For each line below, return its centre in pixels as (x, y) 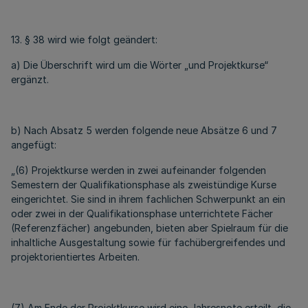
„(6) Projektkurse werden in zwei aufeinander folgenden (139, 170)
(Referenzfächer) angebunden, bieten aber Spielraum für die (150, 228)
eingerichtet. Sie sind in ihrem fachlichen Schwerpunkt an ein (148, 199)
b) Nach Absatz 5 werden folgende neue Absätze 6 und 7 (144, 130)
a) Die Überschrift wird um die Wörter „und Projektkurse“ (140, 65)
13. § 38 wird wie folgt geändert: (84, 40)
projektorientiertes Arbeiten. (75, 257)
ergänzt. (30, 79)
